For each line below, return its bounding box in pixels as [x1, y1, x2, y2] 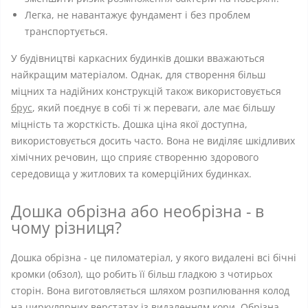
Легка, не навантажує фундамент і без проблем [25, 8, 250, 21]
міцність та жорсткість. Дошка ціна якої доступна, [11, 118, 247, 131]
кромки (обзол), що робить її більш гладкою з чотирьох [11, 267, 272, 280]
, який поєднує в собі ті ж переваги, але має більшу [32, 101, 275, 114]
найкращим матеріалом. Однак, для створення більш [11, 68, 265, 81]
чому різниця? [11, 217, 122, 239]
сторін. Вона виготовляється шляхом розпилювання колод [11, 284, 289, 297]
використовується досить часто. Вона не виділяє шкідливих [11, 134, 295, 147]
